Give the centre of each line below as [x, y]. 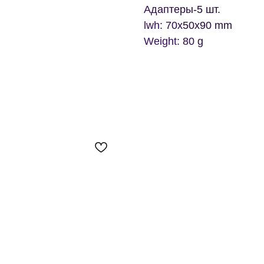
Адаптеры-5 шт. [182, 10]
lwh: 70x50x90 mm [188, 26]
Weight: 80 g [174, 42]
